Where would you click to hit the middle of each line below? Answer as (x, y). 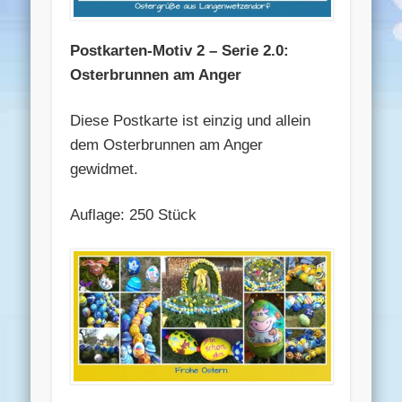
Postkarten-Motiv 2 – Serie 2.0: (180, 50)
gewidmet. (105, 169)
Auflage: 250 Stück (134, 214)
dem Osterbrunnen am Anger (167, 144)
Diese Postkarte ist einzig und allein (191, 120)
